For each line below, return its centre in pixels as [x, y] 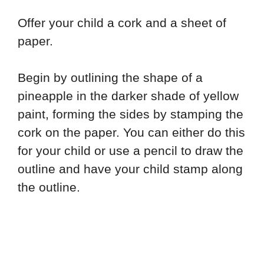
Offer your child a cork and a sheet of [122, 22]
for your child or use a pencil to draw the [131, 151]
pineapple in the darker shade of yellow [128, 96]
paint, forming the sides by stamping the [131, 114]
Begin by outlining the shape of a [110, 78]
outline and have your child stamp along [130, 169]
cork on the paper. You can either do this [131, 133]
